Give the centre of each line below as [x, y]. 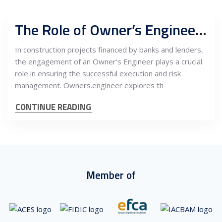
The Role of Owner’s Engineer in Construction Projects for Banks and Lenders [201, 30]
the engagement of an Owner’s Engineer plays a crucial [109, 61]
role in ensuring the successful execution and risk [98, 73]
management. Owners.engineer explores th [89, 85]
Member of [111, 175]
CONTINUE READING [53, 107]
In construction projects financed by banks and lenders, [109, 50]
